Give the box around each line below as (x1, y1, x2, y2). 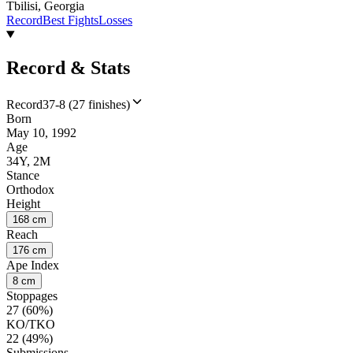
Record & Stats (6, 58, 130, 79)
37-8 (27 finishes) (43, 97, 130, 111)
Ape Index (6, 258, 59, 272)
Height (6, 196, 40, 210)
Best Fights (43, 13, 98, 28)
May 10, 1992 (6, 125, 76, 139)
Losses (98, 13, 132, 28)
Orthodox (6, 182, 54, 196)
